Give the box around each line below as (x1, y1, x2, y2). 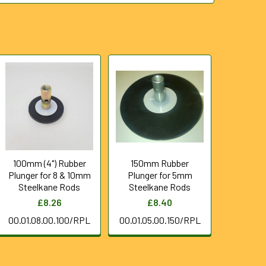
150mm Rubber (131, 157, 189, 169)
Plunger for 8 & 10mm (8, 169, 91, 180)
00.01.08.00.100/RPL (8, 214, 91, 226)
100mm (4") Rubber (12, 157, 86, 169)
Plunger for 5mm (127, 169, 192, 180)
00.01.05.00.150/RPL (119, 214, 201, 226)
